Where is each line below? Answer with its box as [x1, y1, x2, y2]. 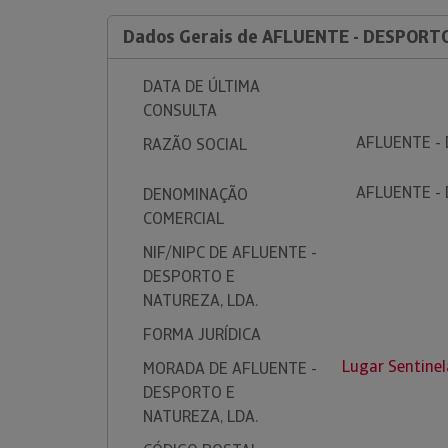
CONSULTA [143, 100, 217, 121]
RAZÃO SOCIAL [143, 134, 247, 155]
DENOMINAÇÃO [143, 184, 248, 205]
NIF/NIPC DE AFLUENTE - [143, 242, 317, 263]
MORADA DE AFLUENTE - [143, 358, 317, 379]
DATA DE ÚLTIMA [143, 76, 260, 97]
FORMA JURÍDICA [143, 324, 261, 345]
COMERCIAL [143, 208, 224, 229]
